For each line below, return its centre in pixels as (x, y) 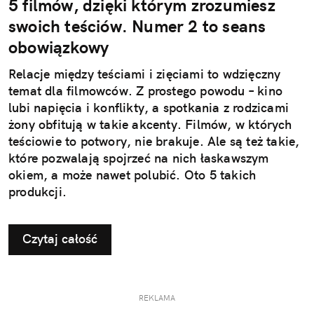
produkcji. (37, 191)
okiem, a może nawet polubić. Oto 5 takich (132, 175)
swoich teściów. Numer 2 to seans (137, 26)
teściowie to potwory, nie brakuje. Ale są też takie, (154, 141)
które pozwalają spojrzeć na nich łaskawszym (139, 158)
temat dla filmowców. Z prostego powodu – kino (146, 90)
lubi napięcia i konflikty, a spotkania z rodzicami (149, 107)
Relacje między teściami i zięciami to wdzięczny (145, 74)
